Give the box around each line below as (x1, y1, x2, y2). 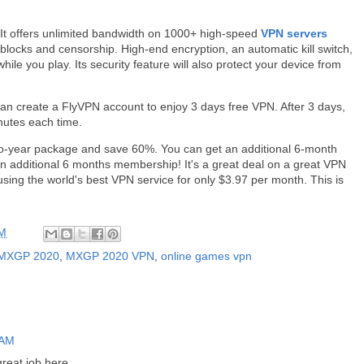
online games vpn (161, 249, 252, 262)
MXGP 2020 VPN (66, 249, 154, 262)
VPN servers (261, 26, 327, 40)
